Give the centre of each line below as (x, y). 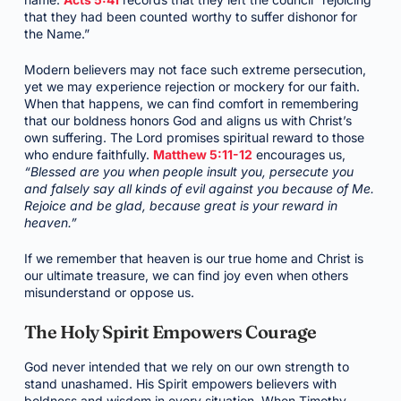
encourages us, (299, 154)
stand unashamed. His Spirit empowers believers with (180, 384)
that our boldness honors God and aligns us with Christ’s (188, 120)
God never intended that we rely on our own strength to (186, 367)
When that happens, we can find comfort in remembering (191, 103)
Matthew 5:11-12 (202, 154)
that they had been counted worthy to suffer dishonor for (190, 17)
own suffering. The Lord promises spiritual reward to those (194, 137)
